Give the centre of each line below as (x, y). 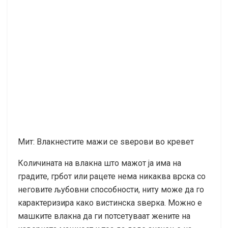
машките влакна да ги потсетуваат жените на (104, 216)
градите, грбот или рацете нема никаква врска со (112, 176)
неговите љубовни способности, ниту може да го (111, 189)
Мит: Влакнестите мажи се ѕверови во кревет (106, 141)
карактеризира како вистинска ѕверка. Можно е (110, 203)
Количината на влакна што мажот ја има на (99, 163)
